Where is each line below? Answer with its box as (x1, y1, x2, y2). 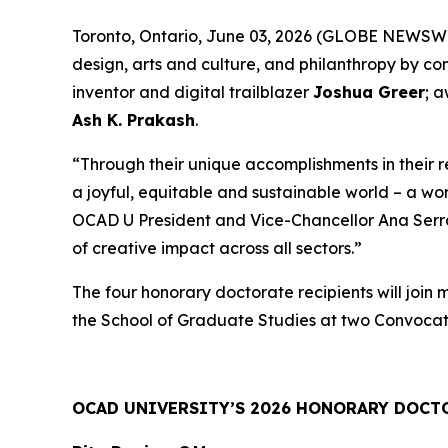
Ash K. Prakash (72, 110, 195, 130)
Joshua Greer (313, 82, 425, 102)
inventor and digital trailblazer (72, 82, 313, 102)
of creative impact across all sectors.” (72, 238, 362, 258)
